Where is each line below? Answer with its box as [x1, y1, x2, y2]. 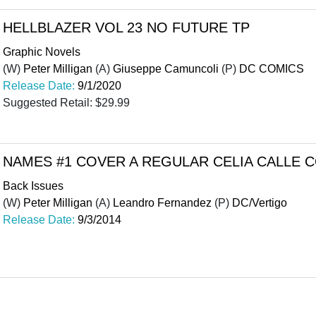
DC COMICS [239, 62, 304, 75]
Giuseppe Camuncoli [113, 62, 219, 75]
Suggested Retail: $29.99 [3, 96, 130, 109]
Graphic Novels [3, 45, 80, 58]
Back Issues [3, 179, 63, 192]
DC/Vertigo [232, 196, 287, 209]
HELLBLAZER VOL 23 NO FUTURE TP [3, 19, 250, 35]
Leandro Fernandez [113, 196, 212, 209]
